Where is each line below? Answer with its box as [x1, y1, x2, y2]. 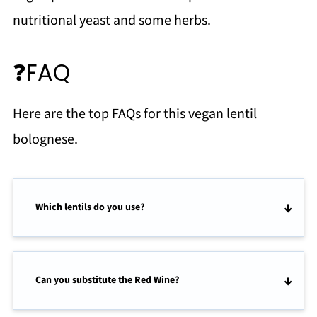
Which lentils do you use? [35, 200, 144, 215]
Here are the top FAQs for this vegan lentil [12, 104, 257, 125]
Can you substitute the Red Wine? [35, 273, 179, 288]
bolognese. [12, 129, 78, 150]
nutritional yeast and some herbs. [12, 11, 211, 31]
